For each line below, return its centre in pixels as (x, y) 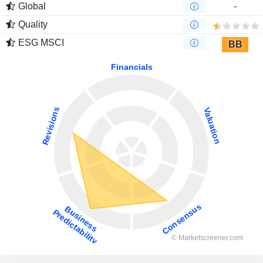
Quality (33, 24)
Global (32, 6)
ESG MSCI (41, 43)
